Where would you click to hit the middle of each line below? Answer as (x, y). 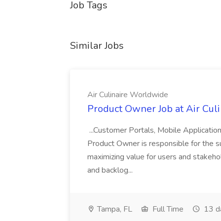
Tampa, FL (114, 209)
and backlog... (111, 170)
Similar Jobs (97, 46)
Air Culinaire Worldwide (128, 95)
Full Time (167, 209)
